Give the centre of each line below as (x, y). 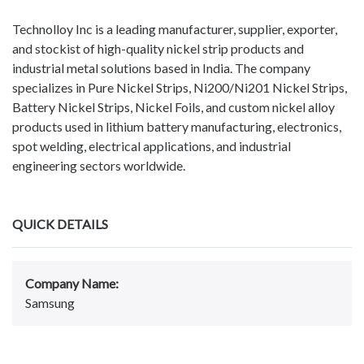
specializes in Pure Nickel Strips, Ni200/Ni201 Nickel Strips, (180, 88)
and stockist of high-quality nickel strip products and (158, 49)
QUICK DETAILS (60, 224)
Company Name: (72, 284)
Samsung (50, 303)
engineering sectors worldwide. (99, 166)
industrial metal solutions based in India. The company (161, 68)
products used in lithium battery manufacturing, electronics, (177, 127)
